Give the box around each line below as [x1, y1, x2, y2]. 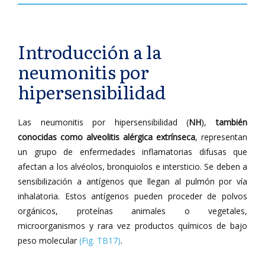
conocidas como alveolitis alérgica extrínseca [18, 131, 195, 143]
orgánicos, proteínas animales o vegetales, [18, 205, 247, 216]
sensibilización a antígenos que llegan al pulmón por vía [18, 176, 247, 187]
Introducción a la [18, 38, 161, 64]
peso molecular [18, 235, 79, 246]
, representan [195, 131, 247, 143]
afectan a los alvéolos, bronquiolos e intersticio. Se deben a [18, 161, 247, 172]
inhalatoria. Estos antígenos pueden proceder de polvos [18, 190, 247, 202]
